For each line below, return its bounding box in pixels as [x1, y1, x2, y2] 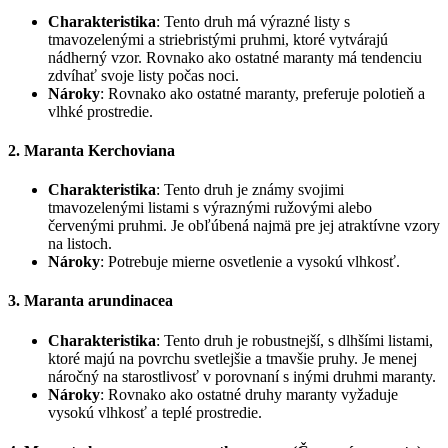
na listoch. [48, 235, 112, 253]
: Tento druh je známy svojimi [156, 181, 344, 199]
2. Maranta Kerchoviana [8, 141, 175, 159]
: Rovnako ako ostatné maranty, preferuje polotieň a [100, 84, 425, 102]
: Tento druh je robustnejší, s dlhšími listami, [156, 331, 433, 349]
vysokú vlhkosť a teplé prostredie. [48, 403, 262, 421]
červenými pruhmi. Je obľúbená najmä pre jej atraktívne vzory [48, 217, 440, 235]
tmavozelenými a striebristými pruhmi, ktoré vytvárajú [48, 30, 388, 48]
